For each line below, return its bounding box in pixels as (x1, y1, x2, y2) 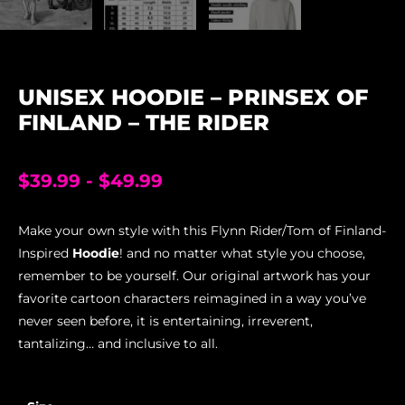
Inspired (18, 246, 72, 261)
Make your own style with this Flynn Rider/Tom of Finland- (18, 223, 386, 239)
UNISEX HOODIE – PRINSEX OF (18, 84, 368, 111)
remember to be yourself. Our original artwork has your (18, 268, 371, 284)
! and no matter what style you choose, (119, 246, 365, 261)
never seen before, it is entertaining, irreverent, (18, 314, 313, 329)
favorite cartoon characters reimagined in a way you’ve (18, 291, 366, 306)
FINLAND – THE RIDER (18, 109, 269, 137)
